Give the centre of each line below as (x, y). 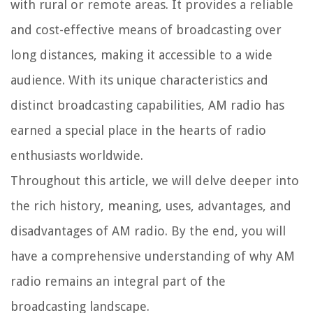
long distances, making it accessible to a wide (141, 55)
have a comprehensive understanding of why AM (153, 256)
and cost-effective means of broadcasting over (146, 30)
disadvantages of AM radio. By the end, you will (148, 231)
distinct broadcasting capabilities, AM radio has (147, 105)
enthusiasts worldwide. (77, 156)
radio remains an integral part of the (118, 282)
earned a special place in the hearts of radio (138, 131)
